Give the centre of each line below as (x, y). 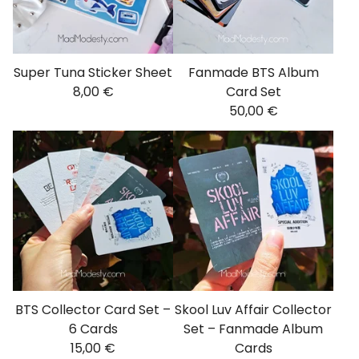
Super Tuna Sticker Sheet (93, 72)
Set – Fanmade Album (253, 329)
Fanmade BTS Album (253, 72)
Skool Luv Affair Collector (253, 309)
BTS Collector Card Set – (93, 309)
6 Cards (93, 329)
